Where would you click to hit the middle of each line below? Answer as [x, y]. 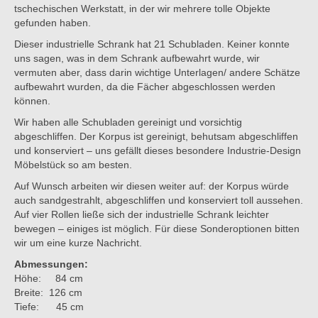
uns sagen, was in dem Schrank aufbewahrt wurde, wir [137, 58]
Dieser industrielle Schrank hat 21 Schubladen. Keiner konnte [152, 44]
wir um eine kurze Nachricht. [78, 242]
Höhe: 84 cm [49, 278]
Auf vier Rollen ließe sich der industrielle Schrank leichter [142, 214]
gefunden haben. [53, 22]
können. [32, 100]
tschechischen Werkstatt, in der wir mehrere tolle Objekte [142, 8]
